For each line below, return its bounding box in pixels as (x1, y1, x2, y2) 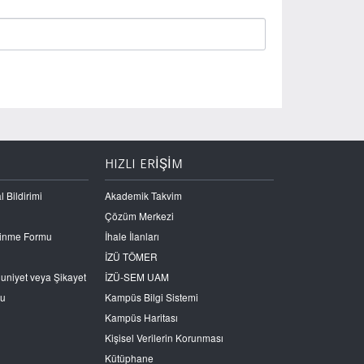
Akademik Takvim (104, 188, 182, 202)
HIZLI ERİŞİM (104, 155, 183, 173)
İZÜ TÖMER (104, 249, 158, 263)
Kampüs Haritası (104, 310, 178, 324)
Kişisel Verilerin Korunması (104, 330, 223, 344)
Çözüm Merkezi (104, 208, 174, 223)
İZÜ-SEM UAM (104, 269, 169, 284)
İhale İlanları (104, 228, 159, 243)
